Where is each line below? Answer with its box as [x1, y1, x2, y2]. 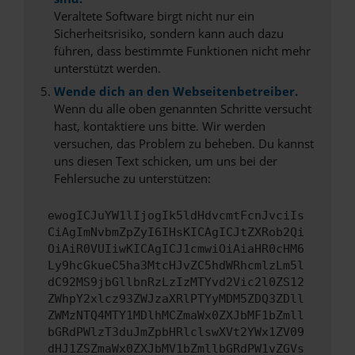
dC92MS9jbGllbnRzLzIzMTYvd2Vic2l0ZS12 [48, 275, 304, 290]
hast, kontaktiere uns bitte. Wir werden [53, 118, 265, 134]
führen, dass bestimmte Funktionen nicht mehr [53, 42, 311, 59]
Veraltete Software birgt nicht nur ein [53, 7, 254, 24]
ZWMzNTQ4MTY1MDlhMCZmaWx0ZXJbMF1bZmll [48, 308, 304, 323]
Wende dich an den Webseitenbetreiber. [53, 83, 298, 99]
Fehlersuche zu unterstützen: [53, 170, 211, 186]
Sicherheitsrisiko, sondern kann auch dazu [53, 25, 284, 41]
